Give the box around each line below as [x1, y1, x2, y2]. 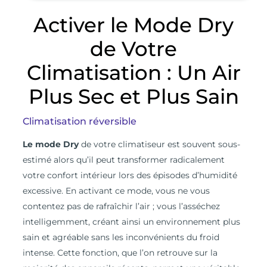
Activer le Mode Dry [33, 13, 234, 38]
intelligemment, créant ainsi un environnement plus [22, 216, 240, 228]
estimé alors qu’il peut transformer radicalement [22, 154, 225, 166]
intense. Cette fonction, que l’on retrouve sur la [22, 247, 218, 259]
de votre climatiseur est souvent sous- [78, 139, 240, 150]
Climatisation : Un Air [26, 60, 241, 86]
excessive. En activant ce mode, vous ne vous [22, 185, 210, 197]
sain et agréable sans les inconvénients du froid [22, 232, 219, 243]
